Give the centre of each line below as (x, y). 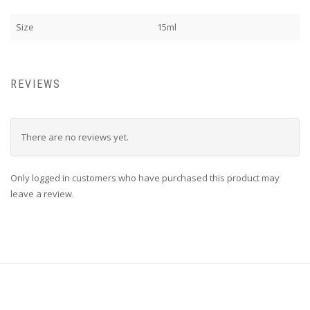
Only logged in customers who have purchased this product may (145, 178)
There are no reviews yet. (75, 137)
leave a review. (42, 194)
